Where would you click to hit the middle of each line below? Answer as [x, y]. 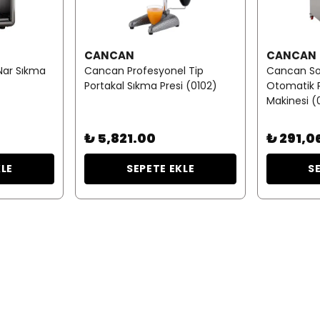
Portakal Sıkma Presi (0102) [151, 85]
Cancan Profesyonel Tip [144, 70]
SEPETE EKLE [160, 168]
